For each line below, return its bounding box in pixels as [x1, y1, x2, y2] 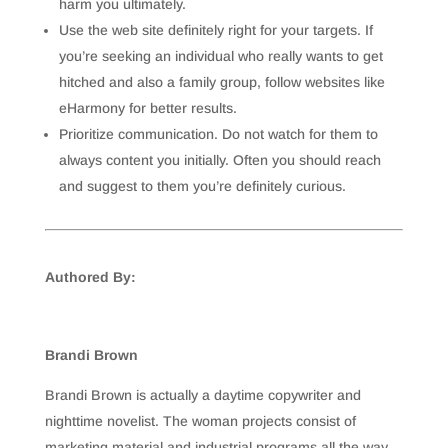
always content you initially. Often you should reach [58, 152, 381, 168]
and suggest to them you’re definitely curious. [58, 178, 346, 194]
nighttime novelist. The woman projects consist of [44, 413, 356, 429]
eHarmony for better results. [58, 100, 237, 116]
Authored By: [44, 269, 136, 285]
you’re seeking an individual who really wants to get [58, 48, 383, 64]
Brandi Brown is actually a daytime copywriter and [44, 387, 361, 403]
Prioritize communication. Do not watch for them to [58, 126, 378, 142]
